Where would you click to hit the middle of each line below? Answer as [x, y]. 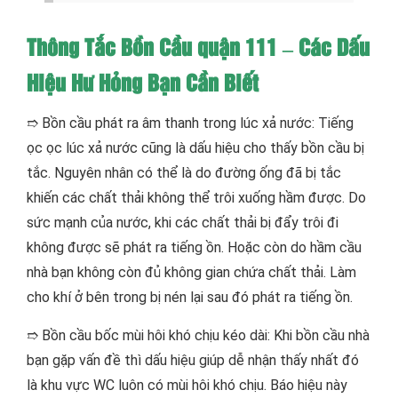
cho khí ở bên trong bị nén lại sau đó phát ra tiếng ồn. [190, 298]
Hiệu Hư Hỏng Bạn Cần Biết [143, 85]
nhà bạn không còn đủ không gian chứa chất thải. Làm [191, 273]
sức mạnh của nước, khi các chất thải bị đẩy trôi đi [183, 223]
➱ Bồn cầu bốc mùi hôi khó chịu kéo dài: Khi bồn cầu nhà [198, 336]
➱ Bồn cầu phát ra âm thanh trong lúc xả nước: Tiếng [190, 123]
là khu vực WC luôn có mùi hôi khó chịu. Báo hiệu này [187, 386]
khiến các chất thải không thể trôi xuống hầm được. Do [196, 198]
